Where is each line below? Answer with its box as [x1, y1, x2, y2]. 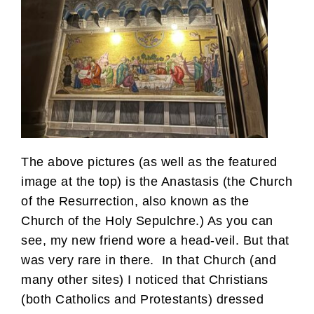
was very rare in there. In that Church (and [21, 252, 276, 267]
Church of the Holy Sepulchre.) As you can [21, 213, 273, 228]
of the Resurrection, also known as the [21, 193, 249, 208]
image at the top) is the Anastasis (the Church [21, 174, 292, 189]
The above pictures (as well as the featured [21, 154, 278, 169]
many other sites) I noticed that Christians [21, 272, 268, 287]
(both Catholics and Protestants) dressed [21, 292, 264, 306]
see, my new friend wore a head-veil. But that [21, 233, 289, 247]
